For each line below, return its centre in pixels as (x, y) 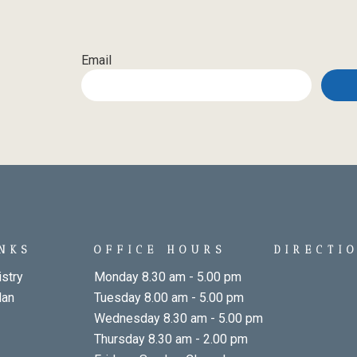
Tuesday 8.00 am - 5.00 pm (169, 298)
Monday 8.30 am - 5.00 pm (168, 277)
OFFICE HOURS (161, 250)
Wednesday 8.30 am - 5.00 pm (179, 319)
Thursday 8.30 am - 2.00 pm (171, 339)
